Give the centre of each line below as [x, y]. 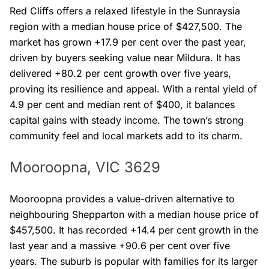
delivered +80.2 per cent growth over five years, [120, 73]
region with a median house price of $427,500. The [126, 26]
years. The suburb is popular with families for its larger [134, 261]
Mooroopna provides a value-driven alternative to [122, 198]
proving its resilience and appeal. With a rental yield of [133, 89]
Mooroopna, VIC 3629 [85, 167]
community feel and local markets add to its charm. [126, 135]
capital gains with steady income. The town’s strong [127, 120]
